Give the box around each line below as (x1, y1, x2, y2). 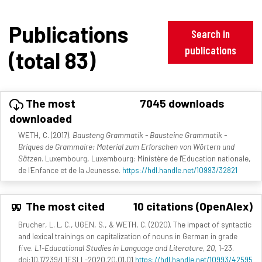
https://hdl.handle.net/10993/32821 (122, 165, 237, 175)
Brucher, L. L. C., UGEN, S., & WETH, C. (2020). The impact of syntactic (18, 219, 251, 230)
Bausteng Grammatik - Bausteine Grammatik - (73, 130, 227, 140)
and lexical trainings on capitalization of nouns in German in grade (18, 231, 237, 242)
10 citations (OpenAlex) (133, 198, 253, 213)
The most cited (23, 198, 105, 213)
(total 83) (9, 47, 95, 74)
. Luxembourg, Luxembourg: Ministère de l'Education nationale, (42, 153, 251, 164)
